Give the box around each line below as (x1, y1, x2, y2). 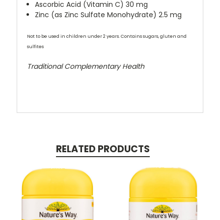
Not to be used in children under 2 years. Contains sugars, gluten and (27, 33, 187, 39)
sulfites (27, 43, 44, 50)
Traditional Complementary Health (27, 61, 144, 71)
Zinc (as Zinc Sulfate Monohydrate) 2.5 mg (35, 9, 182, 20)
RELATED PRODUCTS (55, 142, 150, 156)
